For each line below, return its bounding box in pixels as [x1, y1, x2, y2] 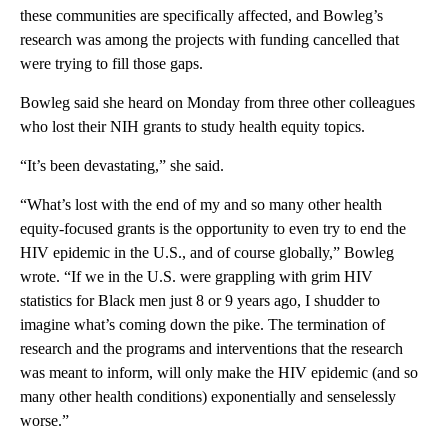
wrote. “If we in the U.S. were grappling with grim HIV [20, 267, 373, 285]
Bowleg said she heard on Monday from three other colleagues [20, 93, 415, 111]
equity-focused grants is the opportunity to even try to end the [20, 219, 406, 237]
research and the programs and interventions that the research [20, 339, 403, 357]
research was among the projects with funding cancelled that [20, 30, 399, 48]
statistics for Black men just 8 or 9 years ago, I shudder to [20, 291, 380, 309]
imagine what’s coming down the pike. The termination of [20, 315, 385, 333]
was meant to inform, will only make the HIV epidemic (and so [20, 363, 418, 381]
